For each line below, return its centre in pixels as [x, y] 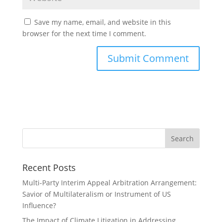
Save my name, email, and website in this [102, 22]
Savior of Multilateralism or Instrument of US [96, 194]
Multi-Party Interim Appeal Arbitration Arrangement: [109, 183]
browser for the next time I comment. [84, 34]
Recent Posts [49, 168]
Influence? [39, 206]
